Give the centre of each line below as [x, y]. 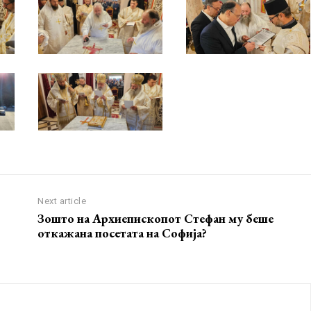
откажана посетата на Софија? [123, 233]
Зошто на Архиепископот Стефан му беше [156, 219]
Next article [62, 201]
